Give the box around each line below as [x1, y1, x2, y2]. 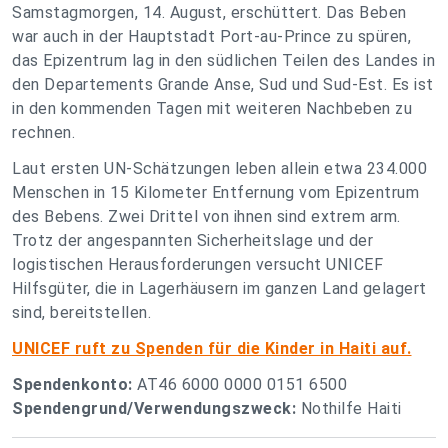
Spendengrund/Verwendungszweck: [12, 399, 296, 418]
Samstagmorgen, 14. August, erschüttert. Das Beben [12, 3, 407, 22]
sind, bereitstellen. [12, 303, 151, 322]
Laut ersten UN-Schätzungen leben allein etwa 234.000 [12, 159, 427, 178]
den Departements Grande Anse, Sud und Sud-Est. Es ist [12, 75, 434, 94]
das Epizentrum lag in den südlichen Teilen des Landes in [12, 51, 435, 70]
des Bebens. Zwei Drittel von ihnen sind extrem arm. [12, 207, 401, 226]
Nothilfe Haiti [296, 399, 402, 418]
